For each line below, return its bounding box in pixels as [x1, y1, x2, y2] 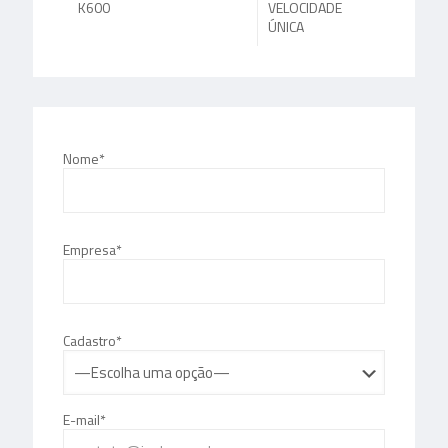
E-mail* [63, 408, 106, 430]
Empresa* [63, 238, 122, 260]
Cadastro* [63, 329, 122, 351]
